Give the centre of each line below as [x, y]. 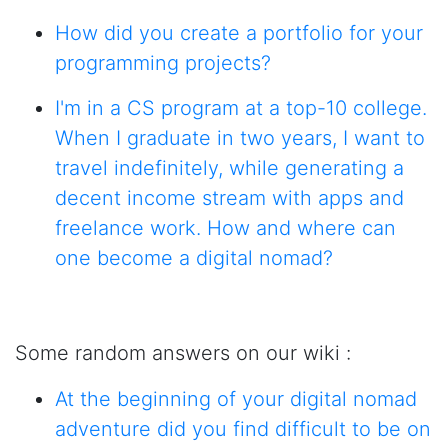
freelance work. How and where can [225, 228]
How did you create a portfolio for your [239, 33]
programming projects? [163, 63]
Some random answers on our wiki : [183, 353]
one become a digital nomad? [194, 258]
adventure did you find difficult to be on [243, 429]
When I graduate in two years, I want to [240, 138]
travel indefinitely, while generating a [229, 168]
